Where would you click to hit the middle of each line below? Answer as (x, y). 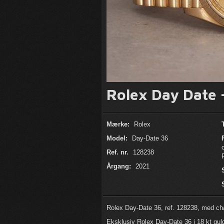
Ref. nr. (117, 152)
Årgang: (120, 166)
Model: (117, 138)
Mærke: (118, 124)
